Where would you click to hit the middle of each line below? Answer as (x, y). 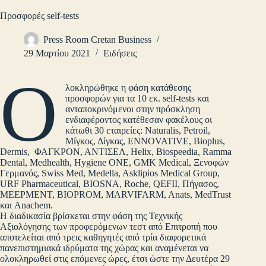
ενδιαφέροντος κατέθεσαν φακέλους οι (139, 120)
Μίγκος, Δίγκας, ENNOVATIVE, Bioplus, (145, 141)
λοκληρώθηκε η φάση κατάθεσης (129, 88)
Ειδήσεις (120, 53)
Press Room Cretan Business (97, 40)
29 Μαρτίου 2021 (57, 53)
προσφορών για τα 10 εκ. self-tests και (137, 99)
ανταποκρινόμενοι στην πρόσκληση (133, 109)
